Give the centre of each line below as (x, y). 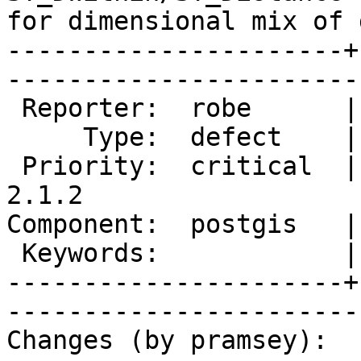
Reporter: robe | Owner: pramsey (14, 108)
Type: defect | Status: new (45, 137)
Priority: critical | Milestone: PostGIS (14, 166)
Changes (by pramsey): (167, 340)
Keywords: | (14, 253)
